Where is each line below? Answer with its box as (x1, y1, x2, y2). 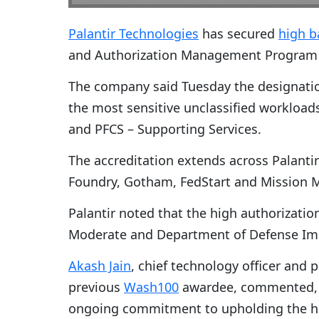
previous (68, 278, 124, 296)
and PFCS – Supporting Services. (68, 120, 261, 137)
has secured (199, 24, 278, 42)
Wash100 (124, 278, 179, 296)
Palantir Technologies (68, 24, 199, 42)
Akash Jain (68, 256, 131, 274)
